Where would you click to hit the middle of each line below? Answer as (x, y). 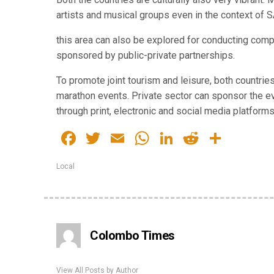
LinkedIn (212, 138)
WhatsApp (196, 138)
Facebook (119, 138)
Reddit (228, 138)
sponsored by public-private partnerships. (146, 55)
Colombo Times (132, 235)
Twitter (133, 138)
